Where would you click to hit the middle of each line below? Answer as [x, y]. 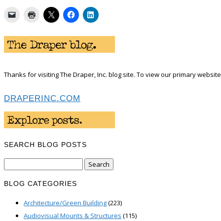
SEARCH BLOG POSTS [45, 145]
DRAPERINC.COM [42, 98]
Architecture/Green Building [65, 203]
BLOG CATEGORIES [40, 183]
